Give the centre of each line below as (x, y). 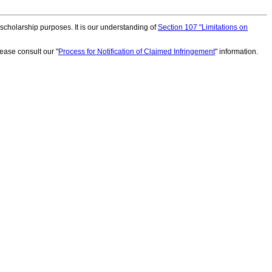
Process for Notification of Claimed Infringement (137, 52)
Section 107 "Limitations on (203, 28)
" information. (236, 52)
